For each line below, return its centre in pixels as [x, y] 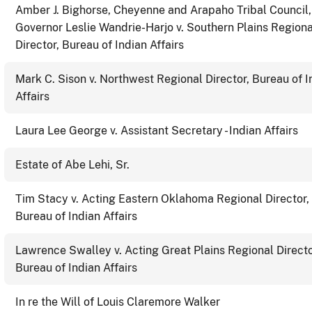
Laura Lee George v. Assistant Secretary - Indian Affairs [157, 130]
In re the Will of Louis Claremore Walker [118, 302]
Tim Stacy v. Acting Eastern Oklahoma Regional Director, [162, 198]
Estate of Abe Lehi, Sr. [72, 164]
